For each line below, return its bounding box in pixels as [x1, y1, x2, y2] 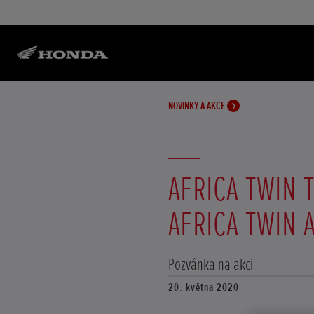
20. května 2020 [168, 280, 239, 294]
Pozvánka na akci [168, 254, 253, 275]
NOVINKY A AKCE [168, 99, 227, 113]
